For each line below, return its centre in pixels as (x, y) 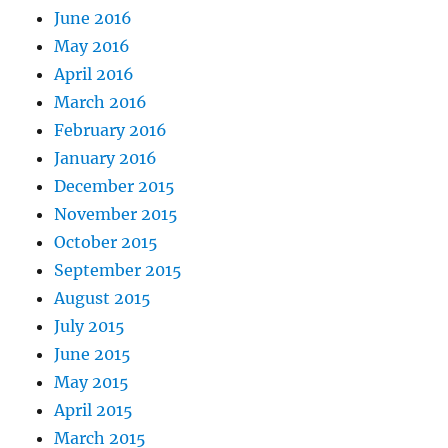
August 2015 (103, 298)
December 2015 (115, 186)
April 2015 (94, 410)
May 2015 (92, 382)
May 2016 (92, 46)
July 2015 (90, 326)
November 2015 (116, 214)
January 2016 (106, 158)
